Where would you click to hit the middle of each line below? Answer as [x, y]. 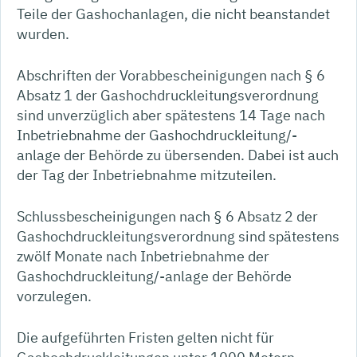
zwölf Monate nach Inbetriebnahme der [143, 256]
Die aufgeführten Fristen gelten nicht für [145, 338]
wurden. [43, 33]
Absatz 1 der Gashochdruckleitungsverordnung [168, 95]
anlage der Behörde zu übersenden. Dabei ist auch [178, 155]
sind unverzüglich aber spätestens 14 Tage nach [171, 115]
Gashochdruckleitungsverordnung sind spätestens [178, 236]
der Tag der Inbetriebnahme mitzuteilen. [147, 175]
